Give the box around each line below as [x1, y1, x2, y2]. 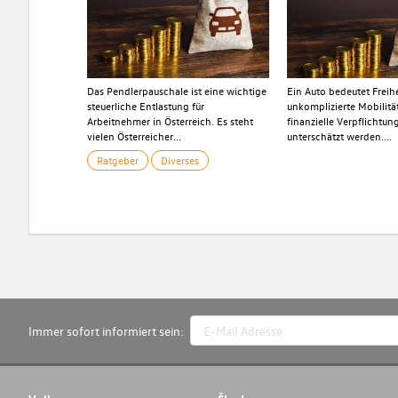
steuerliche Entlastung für [86, 99, 204, 114]
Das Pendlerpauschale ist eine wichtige [86, 84, 267, 99]
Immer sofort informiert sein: [28, 322, 184, 339]
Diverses [160, 153, 199, 168]
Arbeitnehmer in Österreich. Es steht [86, 114, 253, 129]
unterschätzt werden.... [287, 129, 393, 144]
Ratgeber [96, 153, 139, 168]
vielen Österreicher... [86, 129, 181, 144]
